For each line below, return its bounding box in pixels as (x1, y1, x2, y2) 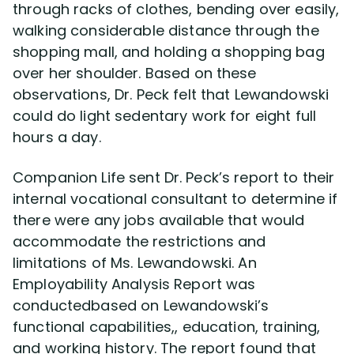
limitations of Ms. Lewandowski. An (13, 253, 257, 273)
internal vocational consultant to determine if (13, 189, 338, 209)
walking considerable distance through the (13, 21, 319, 40)
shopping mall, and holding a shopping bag (13, 42, 325, 62)
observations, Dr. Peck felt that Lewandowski (13, 85, 330, 104)
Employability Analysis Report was (13, 274, 256, 294)
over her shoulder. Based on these (13, 63, 257, 83)
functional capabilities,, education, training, (13, 317, 321, 337)
